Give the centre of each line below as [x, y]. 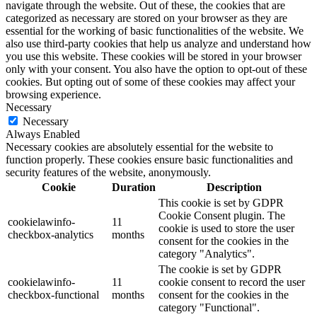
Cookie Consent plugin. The [222, 215]
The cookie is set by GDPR [220, 269]
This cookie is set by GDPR [221, 202]
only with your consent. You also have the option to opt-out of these [156, 69]
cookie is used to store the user [226, 228]
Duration [134, 187]
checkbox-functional [53, 294]
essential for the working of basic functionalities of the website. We [155, 30]
